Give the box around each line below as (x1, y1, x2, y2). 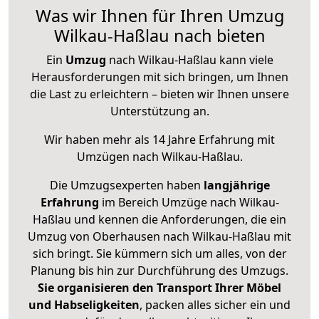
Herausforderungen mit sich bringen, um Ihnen (31, 69, 288, 85)
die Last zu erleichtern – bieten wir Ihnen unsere (30, 86, 289, 103)
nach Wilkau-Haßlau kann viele (105, 52, 273, 68)
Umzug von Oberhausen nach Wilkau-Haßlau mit (28, 229, 291, 245)
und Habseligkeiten (28, 297, 140, 313)
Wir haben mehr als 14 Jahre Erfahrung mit (44, 132, 275, 148)
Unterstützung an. (110, 103, 209, 120)
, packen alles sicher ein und (140, 297, 291, 313)
